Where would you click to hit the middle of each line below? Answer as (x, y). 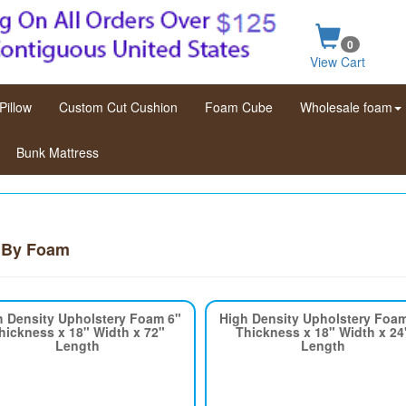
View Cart (338, 62)
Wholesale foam (346, 107)
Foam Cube (239, 107)
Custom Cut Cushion (118, 107)
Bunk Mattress (58, 152)
